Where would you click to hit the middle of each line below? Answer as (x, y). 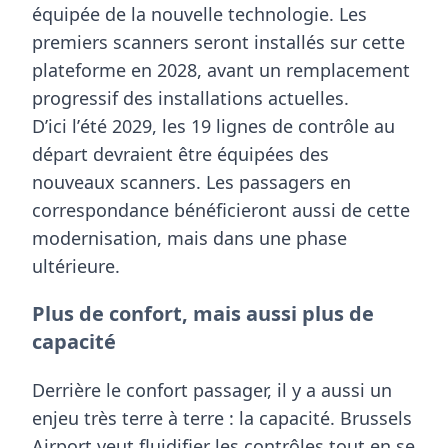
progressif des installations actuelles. (190, 97)
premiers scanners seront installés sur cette (218, 41)
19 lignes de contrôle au (293, 125)
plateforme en (94, 69)
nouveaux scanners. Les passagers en (191, 181)
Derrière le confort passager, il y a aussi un (212, 389)
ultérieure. (76, 265)
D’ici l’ (56, 125)
